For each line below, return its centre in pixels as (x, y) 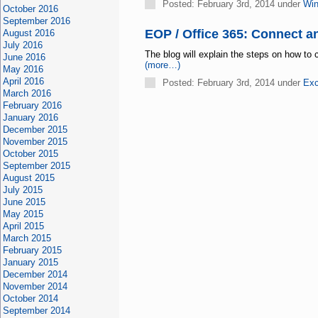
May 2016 (23, 69)
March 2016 (27, 93)
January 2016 (30, 117)
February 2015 (32, 250)
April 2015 (23, 226)
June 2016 (24, 57)
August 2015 (28, 178)
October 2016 (30, 9)
